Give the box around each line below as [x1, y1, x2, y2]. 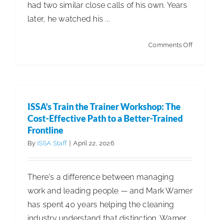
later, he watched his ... [27, 14, 110, 24]
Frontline [27, 124, 63, 136]
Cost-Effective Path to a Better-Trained [27, 112, 183, 124]
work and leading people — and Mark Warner [27, 186, 192, 195]
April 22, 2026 [73, 139, 114, 147]
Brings [192, 68, 211, 76]
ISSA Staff [37, 139, 67, 147]
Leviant [192, 54, 215, 62]
